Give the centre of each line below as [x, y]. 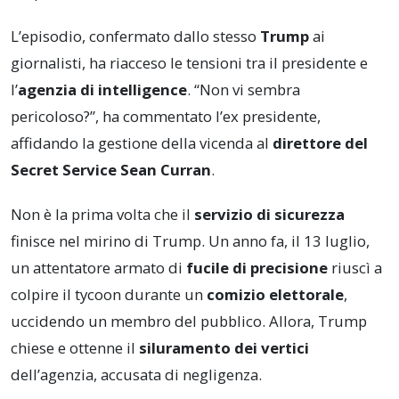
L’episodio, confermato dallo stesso [135, 37]
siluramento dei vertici [224, 348]
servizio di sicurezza [269, 215]
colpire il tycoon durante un [109, 295]
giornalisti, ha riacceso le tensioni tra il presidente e [189, 63]
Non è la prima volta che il [102, 215]
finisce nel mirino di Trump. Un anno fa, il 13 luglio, [190, 241]
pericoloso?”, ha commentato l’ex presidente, [166, 117]
